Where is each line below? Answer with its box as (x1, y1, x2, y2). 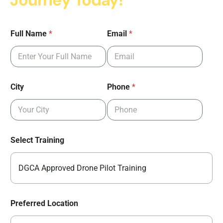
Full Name (10, 29, 49, 39)
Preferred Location (10, 199, 78, 209)
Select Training (10, 135, 64, 145)
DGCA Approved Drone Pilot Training (18, 163, 146, 173)
